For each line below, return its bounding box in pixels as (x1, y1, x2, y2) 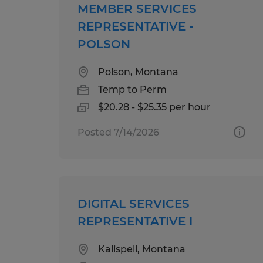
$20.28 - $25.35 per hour (98, 101, 211, 113)
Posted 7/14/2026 (77, 126, 159, 138)
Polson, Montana (98, 66, 178, 77)
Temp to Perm (98, 83, 167, 95)
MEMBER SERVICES (77, 1, 197, 16)
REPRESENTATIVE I (77, 214, 193, 228)
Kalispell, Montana (98, 243, 186, 255)
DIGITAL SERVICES (77, 196, 190, 211)
